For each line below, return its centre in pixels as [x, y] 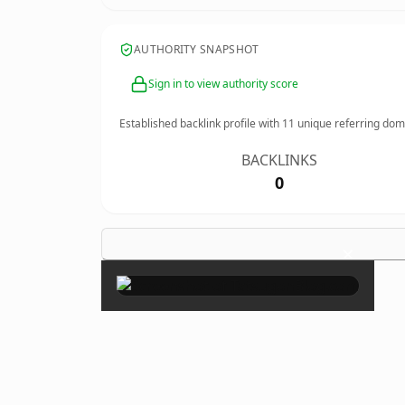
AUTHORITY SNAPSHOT [197, 49]
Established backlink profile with [201, 123]
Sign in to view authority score [223, 84]
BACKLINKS [280, 160]
